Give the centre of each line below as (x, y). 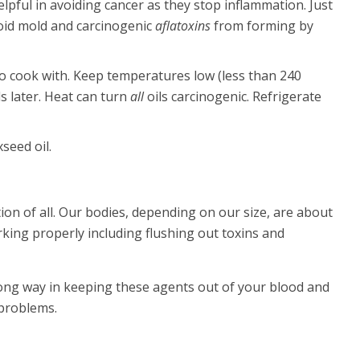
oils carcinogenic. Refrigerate (235, 96)
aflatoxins (183, 26)
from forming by (262, 26)
